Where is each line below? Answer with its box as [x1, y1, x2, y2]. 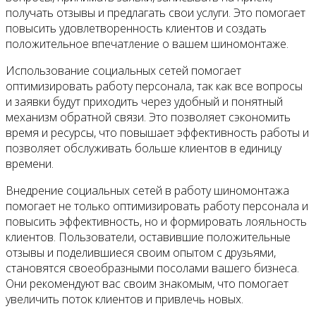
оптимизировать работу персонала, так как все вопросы [6, 78, 303, 94]
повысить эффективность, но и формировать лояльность [6, 213, 307, 229]
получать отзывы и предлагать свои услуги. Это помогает [6, 4, 305, 20]
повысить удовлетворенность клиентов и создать [6, 20, 267, 36]
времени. [6, 155, 54, 171]
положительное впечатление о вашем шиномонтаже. [6, 35, 288, 51]
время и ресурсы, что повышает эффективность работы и [6, 124, 309, 140]
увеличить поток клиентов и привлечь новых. [6, 291, 243, 307]
